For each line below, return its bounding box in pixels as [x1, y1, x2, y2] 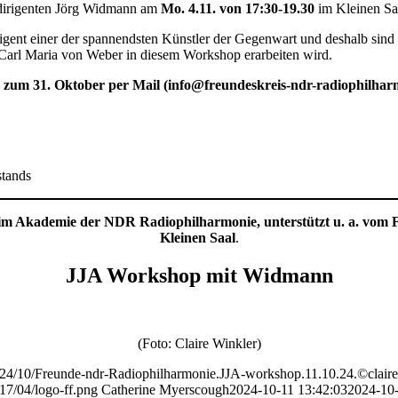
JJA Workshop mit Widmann [65, 263, 333, 287]
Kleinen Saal [159, 229, 235, 245]
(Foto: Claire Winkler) [137, 335, 261, 351]
